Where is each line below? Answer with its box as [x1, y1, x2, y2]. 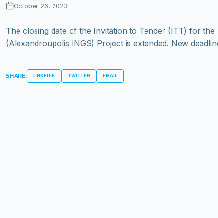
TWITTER [68, 72, 90, 79]
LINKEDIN [33, 72, 55, 79]
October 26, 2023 [14, 1, 68, 10]
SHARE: [6, 71, 27, 81]
